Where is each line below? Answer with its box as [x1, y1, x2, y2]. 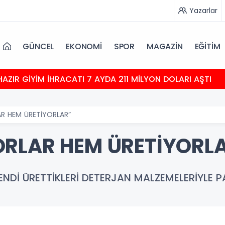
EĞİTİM [194, 40, 220, 52]
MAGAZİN [146, 40, 183, 52]
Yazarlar [189, 5, 217, 16]
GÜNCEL [23, 40, 54, 52]
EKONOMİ [66, 40, 102, 52]
